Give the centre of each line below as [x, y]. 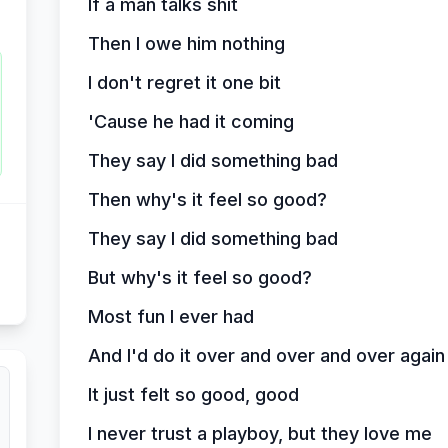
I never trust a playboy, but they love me [259, 433]
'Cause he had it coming [190, 121]
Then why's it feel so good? [207, 199]
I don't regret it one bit [184, 82]
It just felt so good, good [193, 394]
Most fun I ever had [170, 316]
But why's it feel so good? [199, 277]
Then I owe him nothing [186, 43]
